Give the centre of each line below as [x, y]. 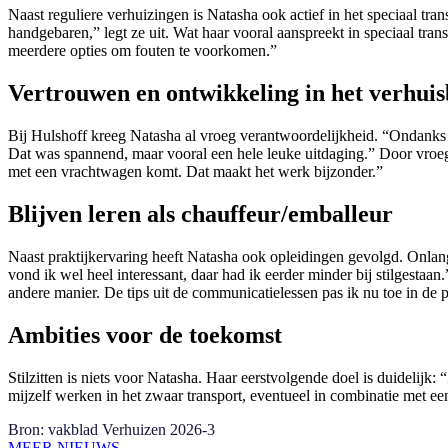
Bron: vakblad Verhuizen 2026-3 [111, 429]
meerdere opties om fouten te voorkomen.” [142, 51]
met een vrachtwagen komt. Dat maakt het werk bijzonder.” [195, 172]
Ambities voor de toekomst [145, 334]
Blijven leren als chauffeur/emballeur [200, 214]
